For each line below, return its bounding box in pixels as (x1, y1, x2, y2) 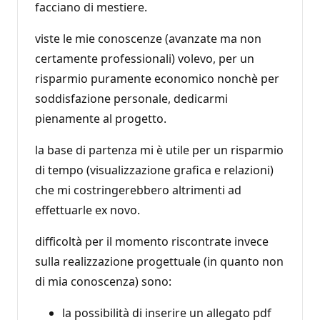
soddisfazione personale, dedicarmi (35, 90, 228, 106)
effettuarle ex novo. (35, 201, 140, 218)
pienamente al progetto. (35, 110, 169, 126)
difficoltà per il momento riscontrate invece (35, 233, 269, 249)
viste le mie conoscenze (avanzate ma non (35, 30, 261, 46)
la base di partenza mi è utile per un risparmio (35, 141, 284, 158)
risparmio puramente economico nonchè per (35, 70, 279, 86)
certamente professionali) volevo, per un (35, 50, 254, 66)
